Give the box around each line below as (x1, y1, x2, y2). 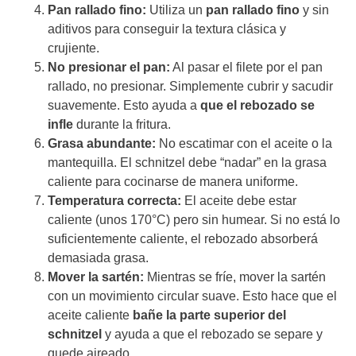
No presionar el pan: (48, 60, 170, 75)
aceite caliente (48, 308, 133, 323)
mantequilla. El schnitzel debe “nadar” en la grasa (48, 156, 327, 170)
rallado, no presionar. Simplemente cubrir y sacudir (48, 79, 333, 94)
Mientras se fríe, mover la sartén (144, 270, 326, 284)
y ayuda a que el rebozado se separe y (102, 327, 323, 342)
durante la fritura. (73, 118, 171, 132)
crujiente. (48, 41, 99, 56)
